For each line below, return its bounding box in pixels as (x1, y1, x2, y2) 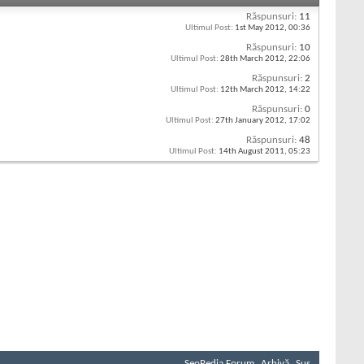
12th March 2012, (219, 84, 288, 94)
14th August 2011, (217, 146, 288, 156)
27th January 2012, (214, 115, 288, 125)
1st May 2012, (233, 23, 288, 32)
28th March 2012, (219, 54, 288, 63)
